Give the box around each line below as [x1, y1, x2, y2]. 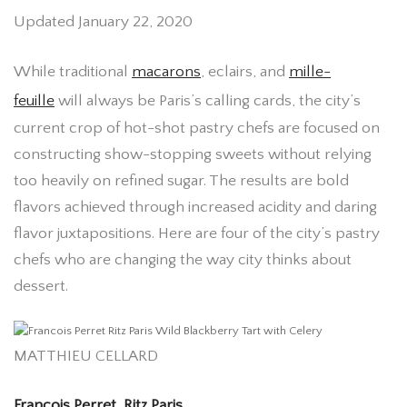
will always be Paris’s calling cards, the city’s [55, 91, 361, 110]
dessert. [14, 276, 68, 295]
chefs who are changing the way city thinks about [14, 250, 352, 269]
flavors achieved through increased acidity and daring [14, 197, 377, 216]
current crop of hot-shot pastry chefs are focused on [14, 118, 380, 137]
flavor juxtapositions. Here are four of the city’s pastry [14, 223, 380, 243]
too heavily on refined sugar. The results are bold [14, 171, 349, 190]
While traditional [14, 62, 132, 81]
